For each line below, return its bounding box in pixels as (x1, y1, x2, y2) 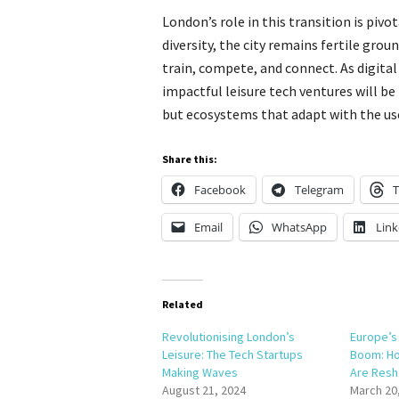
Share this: (162, 152, 217, 166)
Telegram (295, 182, 344, 198)
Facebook (194, 182, 246, 198)
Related (162, 297, 203, 311)
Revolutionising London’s (162, 329, 295, 345)
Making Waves (162, 364, 238, 380)
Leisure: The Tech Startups (162, 346, 303, 362)
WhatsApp (272, 219, 327, 235)
